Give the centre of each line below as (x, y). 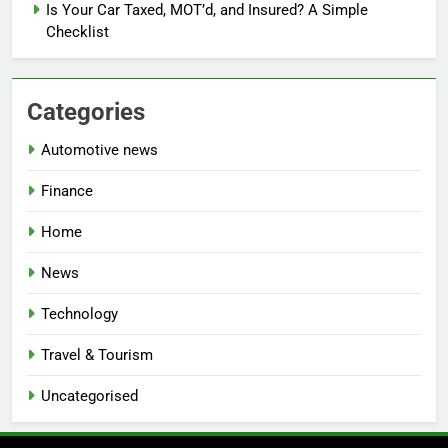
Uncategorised (89, 396)
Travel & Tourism (97, 355)
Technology (79, 314)
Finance (67, 191)
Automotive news (99, 150)
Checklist (77, 32)
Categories (86, 112)
